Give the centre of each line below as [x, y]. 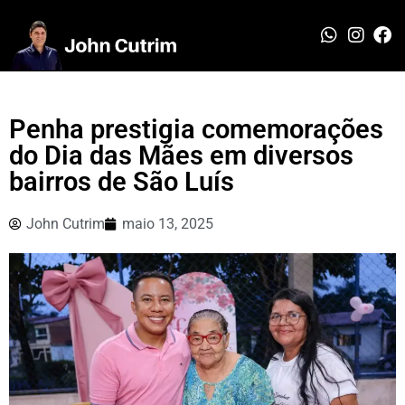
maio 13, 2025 [168, 223]
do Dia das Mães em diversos [181, 155]
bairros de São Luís [122, 181]
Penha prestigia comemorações [196, 129]
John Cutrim [66, 223]
